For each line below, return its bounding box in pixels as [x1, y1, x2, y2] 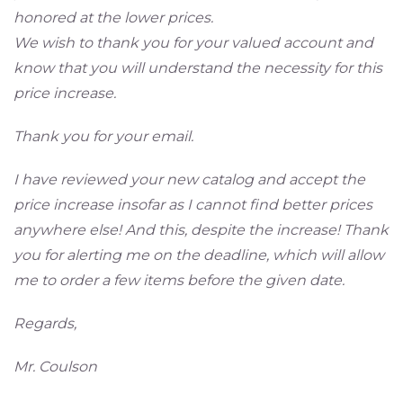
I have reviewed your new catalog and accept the [13, 171, 365, 189]
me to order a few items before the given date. [13, 272, 345, 290]
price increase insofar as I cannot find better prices [13, 196, 372, 214]
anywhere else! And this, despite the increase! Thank [13, 221, 389, 239]
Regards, [13, 315, 76, 333]
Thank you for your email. [13, 128, 193, 146]
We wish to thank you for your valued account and [13, 34, 373, 52]
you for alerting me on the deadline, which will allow [13, 246, 384, 264]
